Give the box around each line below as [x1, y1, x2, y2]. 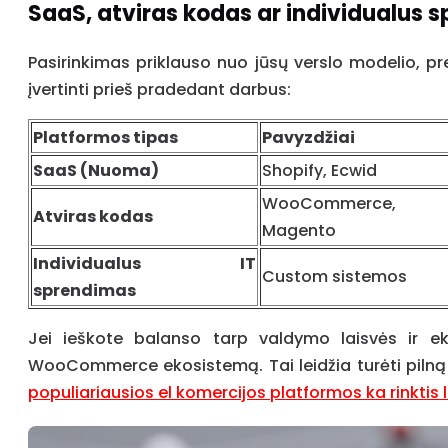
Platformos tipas [33, 125, 178, 149]
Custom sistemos [262, 264, 407, 288]
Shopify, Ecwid [262, 158, 377, 182]
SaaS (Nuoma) [33, 158, 159, 182]
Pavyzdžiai [262, 125, 355, 149]
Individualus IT [33, 251, 256, 275]
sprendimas [33, 278, 136, 302]
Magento [262, 218, 336, 242]
